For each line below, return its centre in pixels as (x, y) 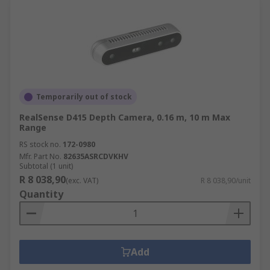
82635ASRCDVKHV (96, 156)
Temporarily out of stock (84, 97)
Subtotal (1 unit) (46, 166)
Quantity (41, 194)
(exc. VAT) (82, 181)
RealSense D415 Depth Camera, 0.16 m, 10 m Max (125, 117)
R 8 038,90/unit (226, 181)
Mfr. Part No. (40, 156)
